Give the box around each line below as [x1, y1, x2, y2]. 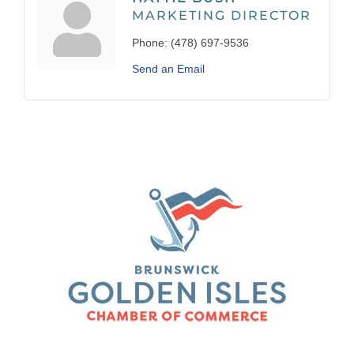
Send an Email [132, 62, 205, 76]
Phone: [132, 36, 168, 50]
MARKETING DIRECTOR [132, 8, 311, 24]
